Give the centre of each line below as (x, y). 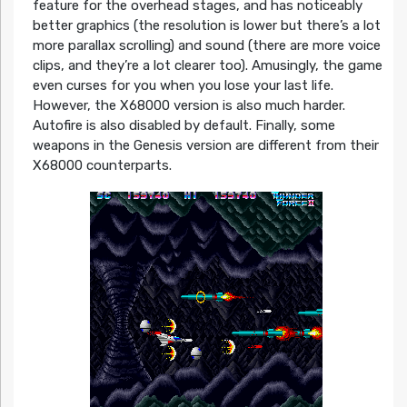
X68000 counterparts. (102, 165)
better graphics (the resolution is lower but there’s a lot (206, 25)
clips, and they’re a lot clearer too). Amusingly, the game (207, 65)
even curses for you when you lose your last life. (183, 85)
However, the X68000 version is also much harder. (189, 105)
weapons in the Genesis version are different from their (205, 145)
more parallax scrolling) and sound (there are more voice (206, 45)
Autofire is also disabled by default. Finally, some (184, 125)
